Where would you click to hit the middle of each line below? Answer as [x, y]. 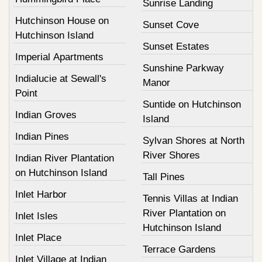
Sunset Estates [176, 46]
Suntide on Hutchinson [192, 104]
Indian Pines [42, 137]
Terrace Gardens [179, 249]
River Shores [171, 155]
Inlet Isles [37, 216]
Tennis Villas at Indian [190, 199]
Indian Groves [46, 115]
